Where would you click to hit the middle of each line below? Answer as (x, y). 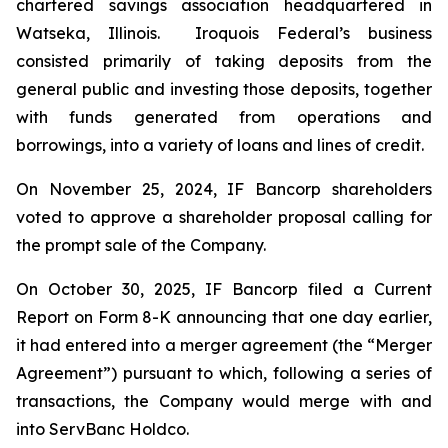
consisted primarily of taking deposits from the (224, 61)
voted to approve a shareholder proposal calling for (224, 217)
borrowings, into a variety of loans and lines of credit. (220, 145)
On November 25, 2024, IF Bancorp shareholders (224, 189)
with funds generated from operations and (224, 117)
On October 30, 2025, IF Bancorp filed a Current (224, 289)
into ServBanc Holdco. (104, 429)
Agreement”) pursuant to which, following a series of (224, 373)
